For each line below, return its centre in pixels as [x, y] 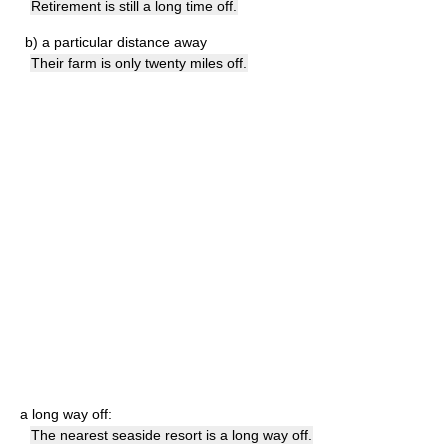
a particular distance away [124, 42]
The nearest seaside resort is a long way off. [171, 435]
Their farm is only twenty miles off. [139, 63]
